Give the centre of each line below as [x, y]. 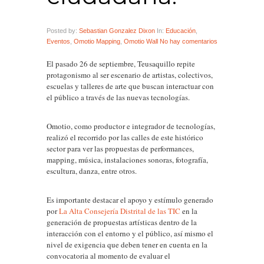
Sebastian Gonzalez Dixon [117, 31]
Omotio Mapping [97, 41]
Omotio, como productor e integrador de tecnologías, [131, 126]
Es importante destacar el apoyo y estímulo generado [130, 200]
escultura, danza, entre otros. [92, 171]
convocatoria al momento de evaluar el [108, 256]
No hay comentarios [189, 41]
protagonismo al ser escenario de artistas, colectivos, [130, 75]
